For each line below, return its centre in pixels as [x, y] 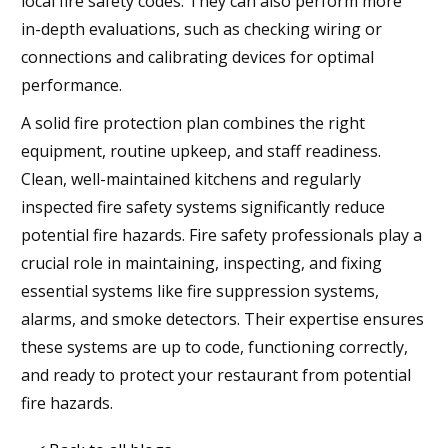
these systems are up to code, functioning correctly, [214, 346]
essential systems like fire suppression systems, [200, 290]
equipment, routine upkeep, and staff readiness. [201, 150]
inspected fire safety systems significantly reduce [203, 206]
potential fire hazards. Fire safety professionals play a [221, 234]
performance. [71, 84]
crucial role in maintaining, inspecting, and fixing [201, 262]
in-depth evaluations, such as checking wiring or [201, 28]
